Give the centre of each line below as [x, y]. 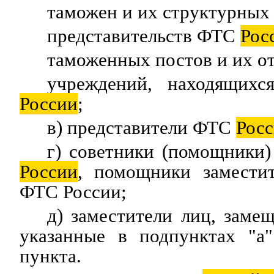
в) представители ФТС [142, 128]
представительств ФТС [144, 36]
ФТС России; [73, 192]
